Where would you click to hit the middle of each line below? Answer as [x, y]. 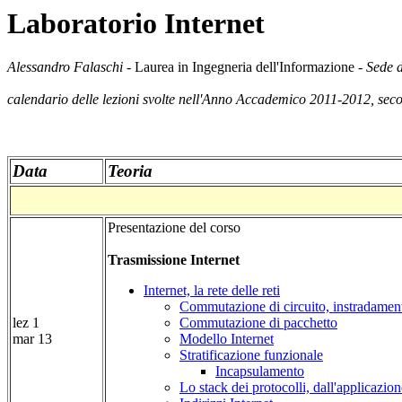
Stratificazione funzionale [251, 355]
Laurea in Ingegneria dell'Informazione [246, 67]
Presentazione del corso [174, 228]
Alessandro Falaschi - [71, 67]
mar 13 [32, 339]
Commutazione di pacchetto [258, 323]
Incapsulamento [260, 371]
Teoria [130, 171]
